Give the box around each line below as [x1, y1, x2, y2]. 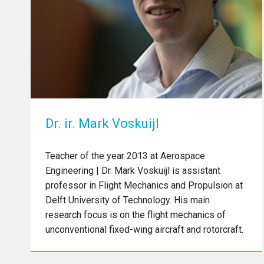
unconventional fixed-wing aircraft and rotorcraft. [45, 223, 243, 235]
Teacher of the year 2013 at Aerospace [45, 150, 205, 161]
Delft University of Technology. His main [45, 194, 210, 206]
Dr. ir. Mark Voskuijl [45, 115, 159, 131]
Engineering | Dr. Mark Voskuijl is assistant [45, 164, 220, 176]
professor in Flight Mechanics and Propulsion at [45, 179, 243, 191]
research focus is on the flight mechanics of [45, 209, 226, 220]
